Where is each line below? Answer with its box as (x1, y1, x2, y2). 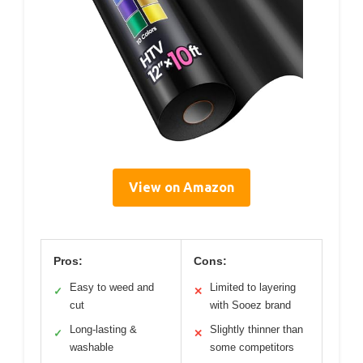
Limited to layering (210, 281, 296, 294)
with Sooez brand (210, 299, 291, 312)
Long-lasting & (70, 323, 137, 336)
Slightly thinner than (210, 323, 303, 336)
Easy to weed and (70, 281, 154, 294)
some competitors (210, 341, 294, 354)
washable (70, 341, 113, 354)
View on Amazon (129, 180, 234, 195)
